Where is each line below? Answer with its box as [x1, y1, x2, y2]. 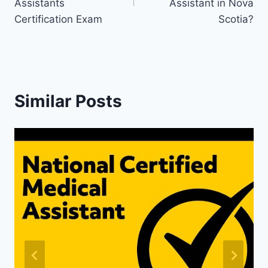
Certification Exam [14, 13, 102, 26]
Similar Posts [14, 91, 122, 112]
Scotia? [218, 13, 254, 26]
